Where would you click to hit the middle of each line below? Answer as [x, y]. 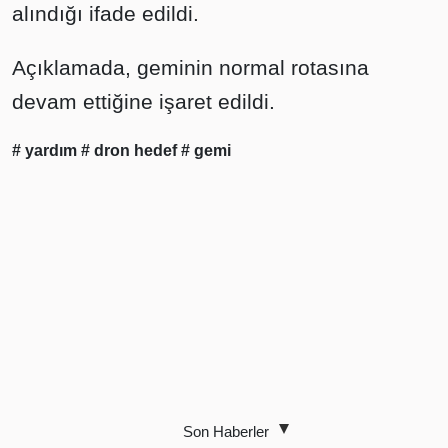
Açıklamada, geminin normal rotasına [190, 67]
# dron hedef [131, 150]
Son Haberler [226, 431]
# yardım [46, 150]
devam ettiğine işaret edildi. [143, 101]
